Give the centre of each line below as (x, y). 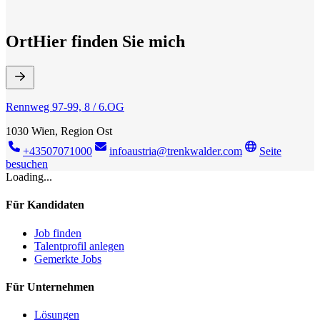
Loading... (29, 177)
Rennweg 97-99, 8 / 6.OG (65, 107)
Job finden (58, 233)
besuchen (27, 164)
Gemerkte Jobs (68, 259)
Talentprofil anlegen (79, 246)
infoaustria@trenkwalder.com (176, 151)
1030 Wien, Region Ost (59, 131)
